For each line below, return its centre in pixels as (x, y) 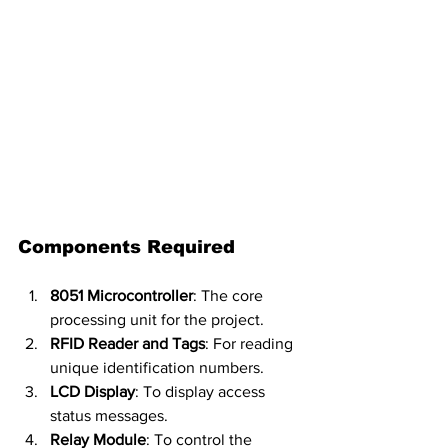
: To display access (202, 391)
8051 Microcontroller (121, 295)
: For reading (251, 343)
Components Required (126, 246)
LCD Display (92, 391)
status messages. (109, 415)
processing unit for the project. (157, 319)
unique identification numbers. (157, 367)
